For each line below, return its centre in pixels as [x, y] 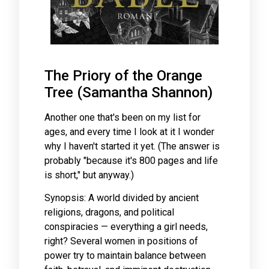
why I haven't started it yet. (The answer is [132, 146]
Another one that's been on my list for [122, 117]
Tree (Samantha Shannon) [128, 92]
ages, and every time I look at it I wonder [129, 132]
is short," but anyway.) [89, 175]
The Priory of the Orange [123, 76]
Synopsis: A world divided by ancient [122, 198]
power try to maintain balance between [125, 256]
